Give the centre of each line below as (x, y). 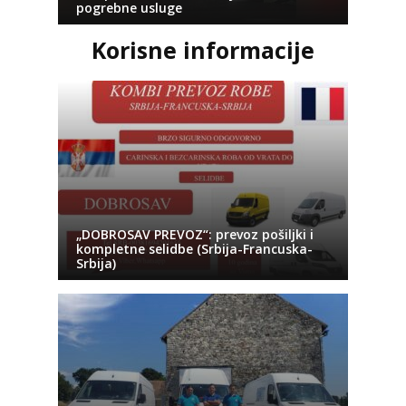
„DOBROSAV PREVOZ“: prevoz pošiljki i (195, 234)
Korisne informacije (203, 49)
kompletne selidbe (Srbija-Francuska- (194, 248)
